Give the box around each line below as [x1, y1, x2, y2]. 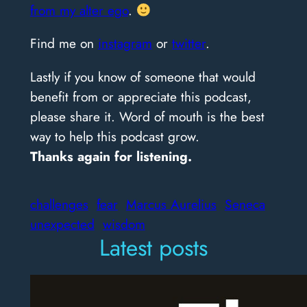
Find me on [29, 34, 98, 53]
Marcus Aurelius [125, 195, 217, 214]
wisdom [102, 214, 145, 234]
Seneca [224, 195, 265, 214]
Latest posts [99, 231, 208, 265]
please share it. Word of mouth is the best [29, 106, 265, 126]
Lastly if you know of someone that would [29, 66, 256, 86]
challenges [29, 195, 88, 214]
